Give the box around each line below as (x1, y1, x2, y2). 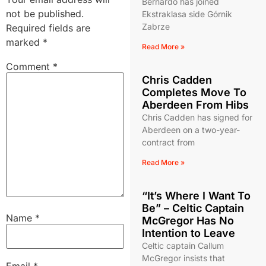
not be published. (6, 8, 84, 20)
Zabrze (141, 21, 170, 31)
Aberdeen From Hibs (141, 99, 249, 111)
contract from (141, 137, 195, 147)
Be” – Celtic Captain (141, 202, 244, 214)
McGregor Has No (141, 214, 234, 227)
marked (6, 36, 43, 48)
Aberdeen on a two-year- (141, 125, 240, 135)
